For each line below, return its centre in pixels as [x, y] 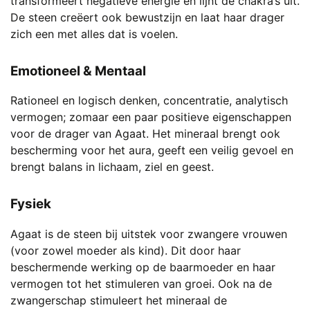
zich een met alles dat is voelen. [94, 34]
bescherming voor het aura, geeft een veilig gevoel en [152, 151]
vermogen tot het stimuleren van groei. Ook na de [141, 284]
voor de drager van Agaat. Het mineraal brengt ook [145, 134]
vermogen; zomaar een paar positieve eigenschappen [151, 117]
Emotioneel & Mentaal [78, 71]
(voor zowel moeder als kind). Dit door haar [126, 251]
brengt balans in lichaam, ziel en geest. [112, 167]
